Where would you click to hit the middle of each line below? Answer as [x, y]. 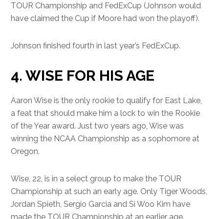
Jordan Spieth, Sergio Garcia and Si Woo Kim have [101, 204]
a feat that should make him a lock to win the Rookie [106, 113]
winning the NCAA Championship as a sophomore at [105, 139]
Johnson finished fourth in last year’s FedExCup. [96, 46]
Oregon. [25, 151]
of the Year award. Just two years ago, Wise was [98, 126]
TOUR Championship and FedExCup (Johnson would [106, 6]
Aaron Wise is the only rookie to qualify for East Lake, [107, 100]
